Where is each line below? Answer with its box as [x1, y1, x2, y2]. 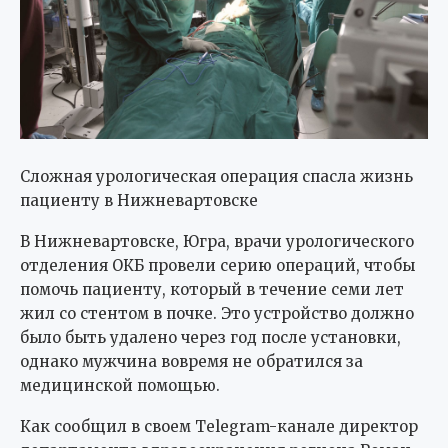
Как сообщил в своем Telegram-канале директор [20, 416, 418, 436]
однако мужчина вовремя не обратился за [20, 351, 363, 371]
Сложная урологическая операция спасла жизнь [20, 166, 413, 186]
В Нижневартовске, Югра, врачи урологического [20, 231, 414, 251]
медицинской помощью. [20, 375, 220, 395]
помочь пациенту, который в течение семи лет [20, 279, 404, 299]
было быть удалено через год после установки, [20, 327, 401, 347]
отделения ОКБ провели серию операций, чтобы [20, 255, 415, 275]
